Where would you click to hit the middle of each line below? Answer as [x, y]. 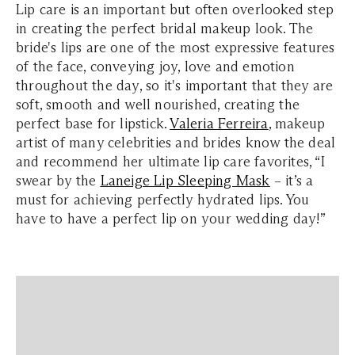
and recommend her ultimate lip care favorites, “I [170, 162]
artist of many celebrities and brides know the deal [176, 143]
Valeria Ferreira [219, 124]
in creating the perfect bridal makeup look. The [165, 29]
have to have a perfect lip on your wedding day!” [171, 219]
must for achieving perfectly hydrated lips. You [163, 200]
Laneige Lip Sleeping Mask [185, 181]
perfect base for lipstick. [93, 124]
